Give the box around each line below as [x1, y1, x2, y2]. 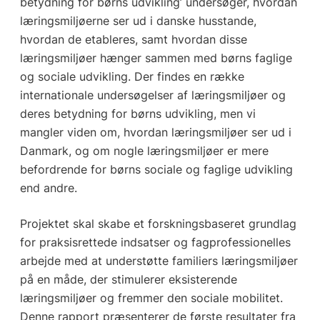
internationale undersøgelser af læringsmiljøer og [19, 88, 286, 103]
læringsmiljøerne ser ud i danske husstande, [19, 14, 256, 29]
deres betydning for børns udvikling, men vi [19, 106, 256, 121]
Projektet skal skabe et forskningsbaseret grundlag [19, 216, 296, 231]
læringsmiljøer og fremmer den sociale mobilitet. [19, 291, 283, 306]
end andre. [19, 181, 77, 196]
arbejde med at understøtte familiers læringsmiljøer [19, 254, 298, 269]
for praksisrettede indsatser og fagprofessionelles [19, 235, 291, 250]
